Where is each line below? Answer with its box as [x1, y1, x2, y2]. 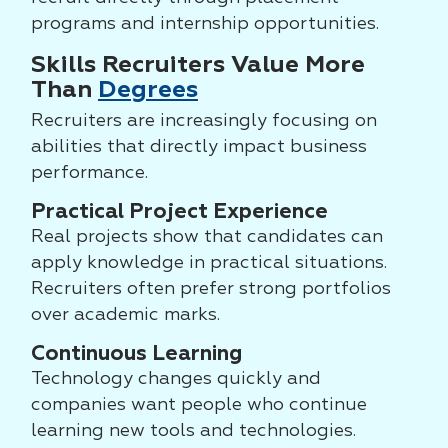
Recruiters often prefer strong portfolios [31, 280, 391, 298]
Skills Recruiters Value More [31, 53, 365, 77]
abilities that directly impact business [31, 138, 367, 156]
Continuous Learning [31, 344, 242, 365]
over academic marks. [31, 306, 220, 324]
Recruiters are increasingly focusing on [31, 112, 377, 130]
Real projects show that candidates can [31, 228, 383, 246]
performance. [31, 164, 148, 182]
